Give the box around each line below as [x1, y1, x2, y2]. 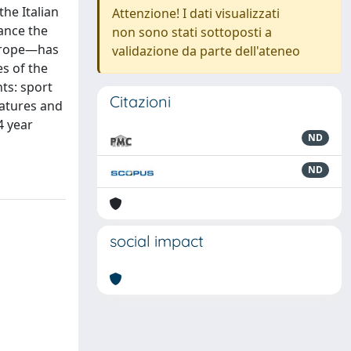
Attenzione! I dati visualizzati [112, 5, 280, 22]
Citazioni [110, 92, 171, 111]
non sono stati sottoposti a [112, 24, 272, 41]
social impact [110, 231, 204, 251]
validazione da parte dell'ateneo [112, 42, 300, 60]
